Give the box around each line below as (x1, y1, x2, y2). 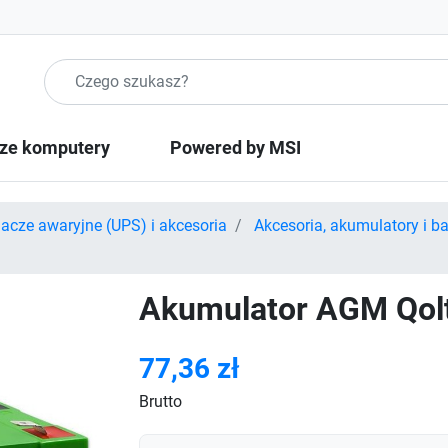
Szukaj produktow (43, 60, 170, 79)
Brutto (139, 392, 182, 411)
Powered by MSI (170, 137, 301, 158)
